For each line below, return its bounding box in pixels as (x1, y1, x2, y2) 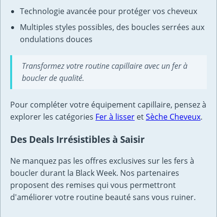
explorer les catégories (10, 111, 95, 122)
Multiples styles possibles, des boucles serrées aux (20, 21, 204, 32)
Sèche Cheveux (146, 111, 201, 122)
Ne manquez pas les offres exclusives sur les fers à (10, 155, 194, 167)
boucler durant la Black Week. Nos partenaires (10, 168, 179, 179)
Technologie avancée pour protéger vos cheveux (20, 5, 197, 16)
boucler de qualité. (22, 72, 84, 83)
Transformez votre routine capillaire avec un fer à (22, 60, 187, 71)
